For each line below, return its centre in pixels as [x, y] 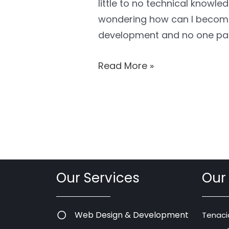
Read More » [126, 65]
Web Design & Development [132, 215]
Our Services [98, 178]
